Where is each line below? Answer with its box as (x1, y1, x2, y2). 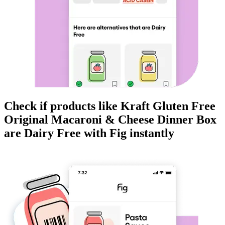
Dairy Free (24, 127, 81, 140)
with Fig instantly (81, 127, 174, 140)
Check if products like (4, 99, 121, 113)
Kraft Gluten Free (121, 99, 215, 113)
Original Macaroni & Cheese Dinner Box (4, 113, 216, 127)
